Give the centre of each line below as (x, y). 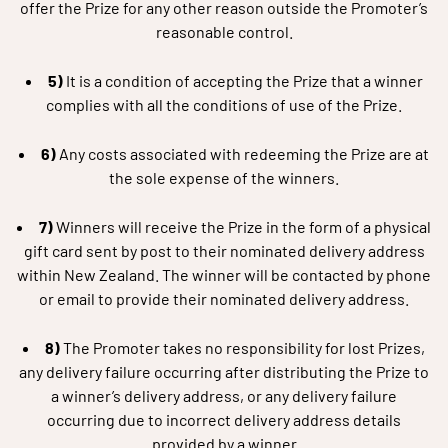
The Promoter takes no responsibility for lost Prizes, (244, 347)
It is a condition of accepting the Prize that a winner (242, 80)
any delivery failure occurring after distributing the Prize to (224, 371)
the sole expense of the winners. (224, 177)
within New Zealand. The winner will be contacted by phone (224, 274)
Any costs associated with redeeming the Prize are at (242, 153)
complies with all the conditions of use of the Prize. (224, 104)
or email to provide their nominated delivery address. (224, 298)
